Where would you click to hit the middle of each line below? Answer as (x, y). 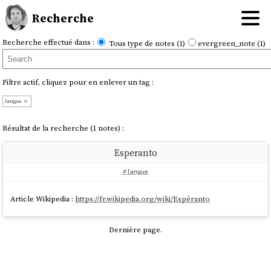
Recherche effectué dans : (48, 42)
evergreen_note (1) (231, 44)
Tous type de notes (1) (147, 44)
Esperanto (135, 152)
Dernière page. (135, 230)
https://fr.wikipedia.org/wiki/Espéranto (143, 198)
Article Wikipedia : (43, 198)
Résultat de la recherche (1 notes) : (63, 128)
